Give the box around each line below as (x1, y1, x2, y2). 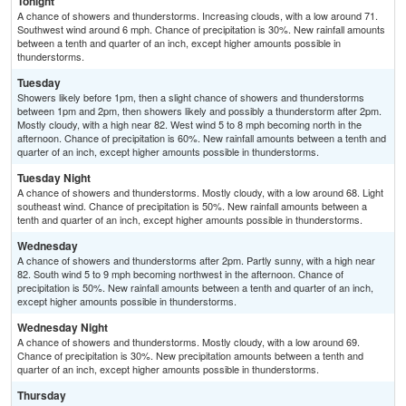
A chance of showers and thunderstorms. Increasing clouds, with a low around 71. (17, 8, 378, 24)
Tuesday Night (17, 169, 91, 187)
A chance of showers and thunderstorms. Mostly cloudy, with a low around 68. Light (17, 185, 383, 200)
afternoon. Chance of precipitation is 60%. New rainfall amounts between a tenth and (17, 130, 386, 146)
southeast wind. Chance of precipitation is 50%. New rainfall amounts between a (17, 198, 367, 214)
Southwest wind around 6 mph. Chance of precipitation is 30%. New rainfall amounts (17, 22, 385, 37)
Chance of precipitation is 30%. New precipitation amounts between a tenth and (17, 348, 363, 363)
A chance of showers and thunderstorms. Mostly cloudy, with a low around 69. (17, 334, 360, 350)
